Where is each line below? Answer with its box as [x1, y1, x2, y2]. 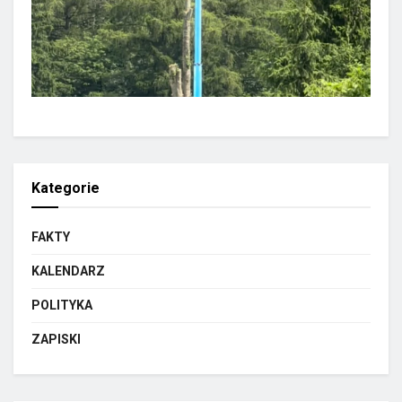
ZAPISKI [31, 332, 81, 347]
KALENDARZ [31, 264, 105, 279]
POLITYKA [31, 298, 92, 313]
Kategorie [31, 179, 100, 197]
